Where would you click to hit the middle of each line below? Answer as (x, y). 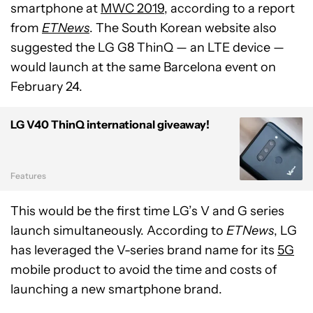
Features (28, 175)
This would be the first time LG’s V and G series (147, 211)
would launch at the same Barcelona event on (143, 67)
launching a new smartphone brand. (116, 289)
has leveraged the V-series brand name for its (144, 250)
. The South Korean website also (183, 28)
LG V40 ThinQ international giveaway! (110, 124)
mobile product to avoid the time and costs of (144, 269)
